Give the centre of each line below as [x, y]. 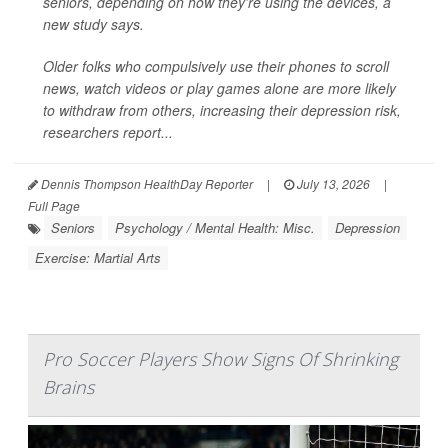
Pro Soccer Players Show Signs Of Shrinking [220, 358]
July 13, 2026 [332, 183]
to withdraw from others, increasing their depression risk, [222, 109]
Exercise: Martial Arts [98, 257]
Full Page [54, 205]
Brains [68, 386]
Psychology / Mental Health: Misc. [215, 227]
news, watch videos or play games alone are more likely [219, 87]
